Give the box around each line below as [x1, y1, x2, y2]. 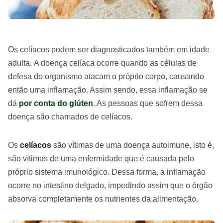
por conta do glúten [19, 99, 93, 108]
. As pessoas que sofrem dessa [93, 99, 203, 108]
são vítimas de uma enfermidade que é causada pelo [8, 154, 194, 163]
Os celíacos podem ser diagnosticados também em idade [8, 45, 210, 54]
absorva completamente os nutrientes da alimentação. [8, 195, 198, 203]
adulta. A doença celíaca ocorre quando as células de [8, 59, 197, 67]
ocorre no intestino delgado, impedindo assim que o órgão [8, 181, 213, 190]
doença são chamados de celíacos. [8, 112, 132, 121]
